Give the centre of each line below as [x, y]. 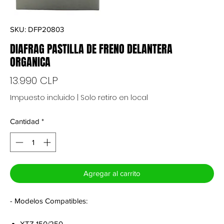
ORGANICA [30, 62]
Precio [73, 80]
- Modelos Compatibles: [49, 200]
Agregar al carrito [112, 173]
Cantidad [25, 121]
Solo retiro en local [114, 98]
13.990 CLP [34, 81]
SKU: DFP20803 [37, 29]
